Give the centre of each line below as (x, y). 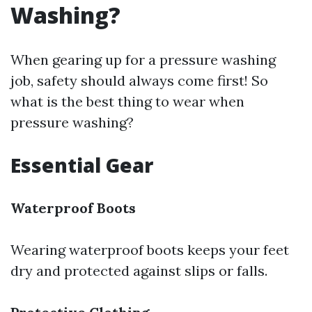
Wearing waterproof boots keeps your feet (150, 250)
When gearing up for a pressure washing (143, 60)
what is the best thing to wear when (127, 101)
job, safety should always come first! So (139, 80)
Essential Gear (82, 165)
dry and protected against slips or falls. (139, 271)
